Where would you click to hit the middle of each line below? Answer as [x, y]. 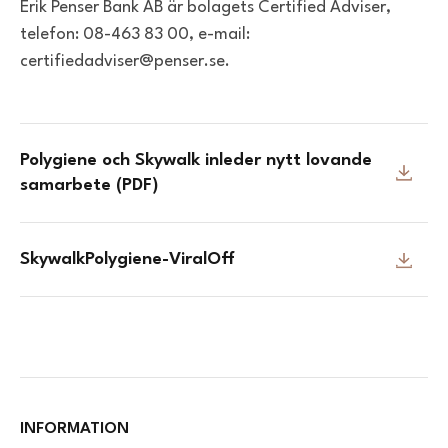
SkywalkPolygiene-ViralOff [127, 260]
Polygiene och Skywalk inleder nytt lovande [196, 161]
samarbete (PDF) [89, 186]
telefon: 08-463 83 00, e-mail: [135, 35]
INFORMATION [74, 429]
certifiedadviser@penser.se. [125, 62]
